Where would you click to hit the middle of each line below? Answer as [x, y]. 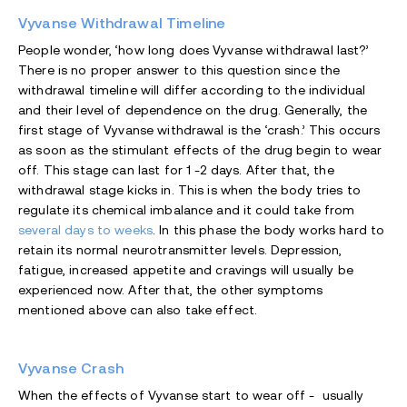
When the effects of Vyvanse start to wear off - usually [191, 396]
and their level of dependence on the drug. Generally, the [193, 110]
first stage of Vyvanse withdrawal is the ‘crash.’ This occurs [199, 130]
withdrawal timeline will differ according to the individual [192, 90]
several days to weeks [85, 230]
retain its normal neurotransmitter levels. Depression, [180, 250]
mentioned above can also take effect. [138, 310]
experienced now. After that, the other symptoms [171, 290]
